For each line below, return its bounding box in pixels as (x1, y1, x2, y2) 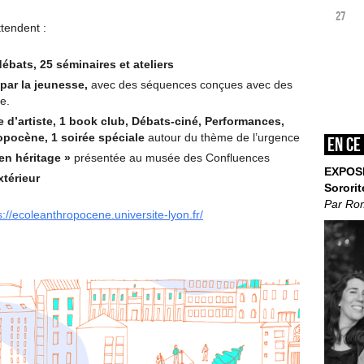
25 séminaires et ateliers (40, 58, 177, 71)
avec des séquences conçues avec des (88, 78, 292, 91)
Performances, (205, 115, 284, 128)
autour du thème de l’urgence (148, 131, 300, 144)
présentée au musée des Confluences (74, 151, 270, 164)
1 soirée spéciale (51, 131, 148, 144)
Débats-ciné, (132, 115, 205, 128)
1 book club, (59, 115, 132, 128)
